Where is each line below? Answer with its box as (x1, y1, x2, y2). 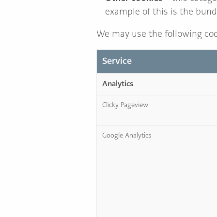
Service (102, 55, 132, 66)
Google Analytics (102, 131, 152, 139)
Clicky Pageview (102, 101, 149, 109)
